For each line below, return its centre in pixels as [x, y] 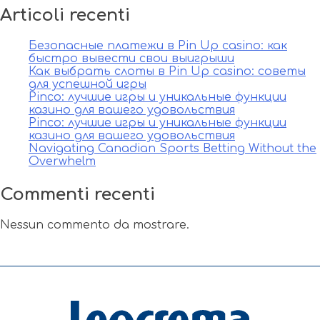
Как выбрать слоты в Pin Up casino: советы [167, 71]
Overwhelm [62, 161]
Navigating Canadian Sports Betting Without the [172, 148]
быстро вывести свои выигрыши [131, 58]
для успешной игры [87, 84]
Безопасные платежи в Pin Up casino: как [158, 45]
